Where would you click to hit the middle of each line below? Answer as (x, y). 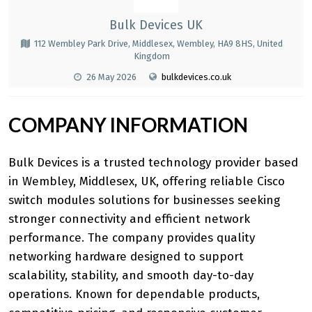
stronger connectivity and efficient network (129, 219)
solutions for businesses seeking (187, 200)
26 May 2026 (111, 77)
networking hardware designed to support (126, 256)
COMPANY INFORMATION (128, 124)
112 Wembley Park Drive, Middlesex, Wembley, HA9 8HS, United (158, 43)
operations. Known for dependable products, (134, 294)
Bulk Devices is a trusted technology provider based (153, 162)
